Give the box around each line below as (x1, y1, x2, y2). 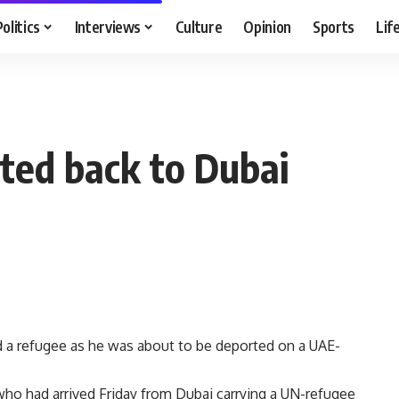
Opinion (243, 16, 292, 37)
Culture (175, 16, 223, 37)
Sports (313, 16, 355, 37)
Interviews (74, 16, 142, 37)
